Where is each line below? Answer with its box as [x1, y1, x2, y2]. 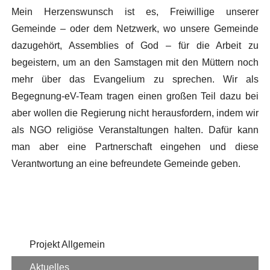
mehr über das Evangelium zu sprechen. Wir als [11, 74, 259, 84]
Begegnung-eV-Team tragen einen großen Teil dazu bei [11, 90, 259, 101]
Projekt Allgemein [29, 239, 105, 250]
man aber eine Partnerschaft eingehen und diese [11, 141, 259, 152]
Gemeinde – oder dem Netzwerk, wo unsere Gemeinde [11, 23, 259, 34]
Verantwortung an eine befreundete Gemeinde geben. [11, 158, 240, 169]
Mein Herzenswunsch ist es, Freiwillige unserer [11, 6, 259, 17]
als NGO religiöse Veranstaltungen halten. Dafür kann [11, 124, 259, 135]
